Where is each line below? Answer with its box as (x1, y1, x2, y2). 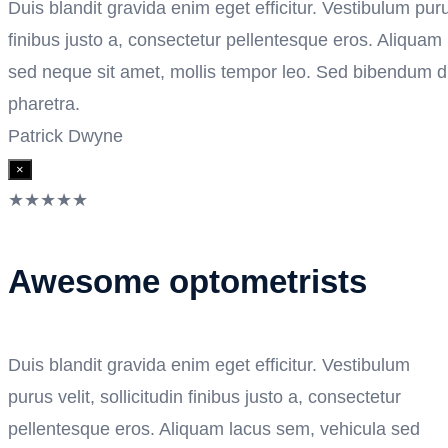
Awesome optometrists (8, 263, 367, 301)
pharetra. (8, 93, 80, 114)
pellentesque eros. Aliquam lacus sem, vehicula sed (8, 419, 420, 440)
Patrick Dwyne (8, 125, 123, 146)
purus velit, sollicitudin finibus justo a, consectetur (8, 387, 401, 408)
